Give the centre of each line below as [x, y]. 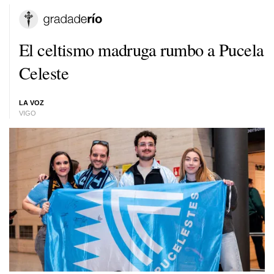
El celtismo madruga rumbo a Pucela [142, 49]
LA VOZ [31, 103]
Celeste [44, 72]
